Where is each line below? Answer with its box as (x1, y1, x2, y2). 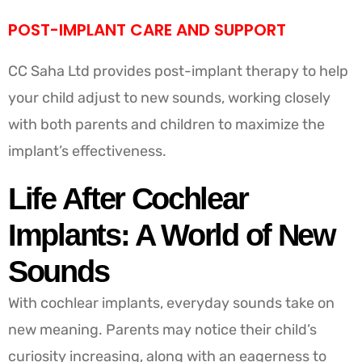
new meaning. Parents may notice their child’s (8, 320, 317, 339)
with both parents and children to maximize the (8, 115, 325, 133)
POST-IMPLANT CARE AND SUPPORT (8, 18, 286, 41)
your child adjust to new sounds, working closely (8, 88, 330, 107)
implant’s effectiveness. (8, 141, 166, 160)
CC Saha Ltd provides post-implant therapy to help (8, 61, 348, 80)
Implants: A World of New (8, 217, 335, 252)
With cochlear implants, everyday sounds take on (8, 293, 335, 312)
